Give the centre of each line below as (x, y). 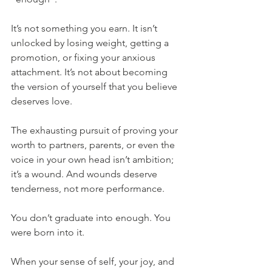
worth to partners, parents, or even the (94, 145)
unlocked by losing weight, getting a (91, 43)
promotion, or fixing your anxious (84, 58)
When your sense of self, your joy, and (94, 262)
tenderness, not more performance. (88, 189)
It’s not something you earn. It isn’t (85, 29)
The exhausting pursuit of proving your (96, 131)
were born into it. (48, 233)
